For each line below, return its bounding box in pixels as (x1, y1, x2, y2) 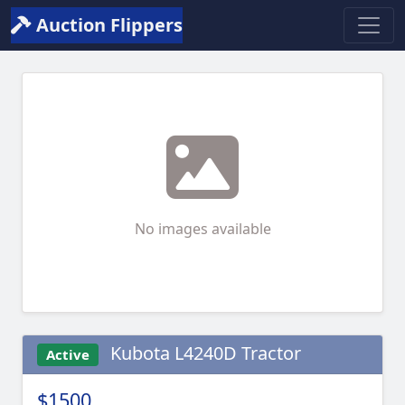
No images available (134, 219, 271, 239)
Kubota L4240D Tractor (105, 341, 301, 365)
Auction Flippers (32, 13, 183, 37)
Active (45, 345, 89, 363)
